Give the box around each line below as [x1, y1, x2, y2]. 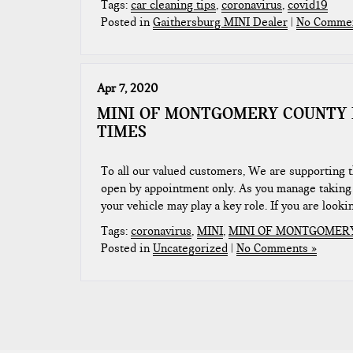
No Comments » [236, 241, 317, 255]
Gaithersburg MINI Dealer [153, 15, 288, 29]
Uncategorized [153, 241, 228, 255]
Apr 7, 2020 [97, 81, 158, 95]
